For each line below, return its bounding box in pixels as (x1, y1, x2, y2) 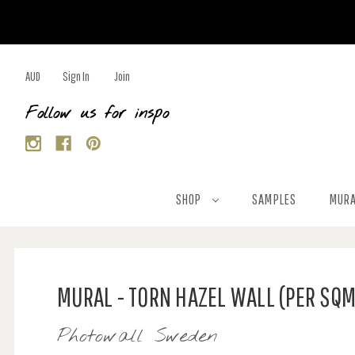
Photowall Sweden (57, 324, 218, 349)
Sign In (63, 69, 90, 83)
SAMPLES (252, 191, 296, 208)
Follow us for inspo (25, 103, 169, 124)
